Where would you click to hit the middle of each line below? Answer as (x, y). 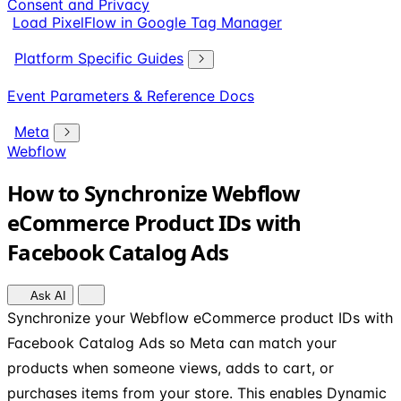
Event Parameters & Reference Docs (131, 96)
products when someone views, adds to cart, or (171, 367)
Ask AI (47, 295)
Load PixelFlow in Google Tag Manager (147, 22)
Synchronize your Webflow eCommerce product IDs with (200, 317)
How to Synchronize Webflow (154, 192)
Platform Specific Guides (99, 58)
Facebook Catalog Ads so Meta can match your (172, 342)
